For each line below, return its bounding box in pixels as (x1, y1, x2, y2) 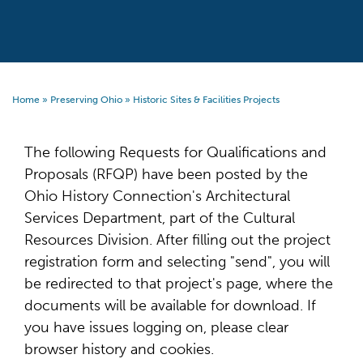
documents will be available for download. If (24, 297, 316, 314)
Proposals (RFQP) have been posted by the (24, 165, 308, 183)
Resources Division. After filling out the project (24, 231, 331, 249)
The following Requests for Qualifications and (24, 143, 327, 161)
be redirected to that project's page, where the (24, 275, 333, 293)
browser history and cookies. (24, 340, 214, 358)
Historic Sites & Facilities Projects (133, 94, 280, 105)
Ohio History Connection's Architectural (24, 187, 290, 205)
